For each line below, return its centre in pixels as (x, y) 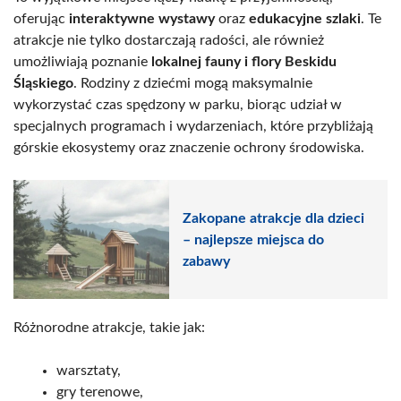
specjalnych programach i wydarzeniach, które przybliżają (193, 127)
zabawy (206, 261)
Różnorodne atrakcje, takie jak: (109, 328)
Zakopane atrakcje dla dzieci (273, 218)
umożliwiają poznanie (82, 62)
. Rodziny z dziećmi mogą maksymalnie (193, 84)
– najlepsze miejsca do (253, 239)
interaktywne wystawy (142, 19)
